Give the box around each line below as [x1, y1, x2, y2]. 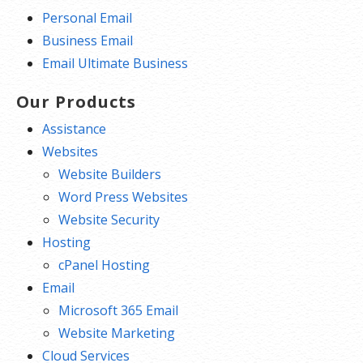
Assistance [42, 119, 106, 138]
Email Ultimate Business [42, 53, 188, 72]
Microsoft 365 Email [58, 301, 178, 319]
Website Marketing [58, 323, 175, 342]
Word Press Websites [58, 187, 188, 206]
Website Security [58, 210, 160, 228]
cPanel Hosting [58, 255, 150, 274]
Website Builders [58, 164, 161, 183]
